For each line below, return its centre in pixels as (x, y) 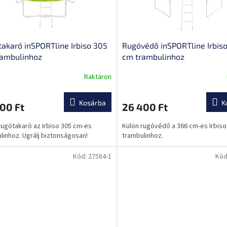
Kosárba (92, 102)
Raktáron (98, 77)
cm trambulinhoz (153, 56)
